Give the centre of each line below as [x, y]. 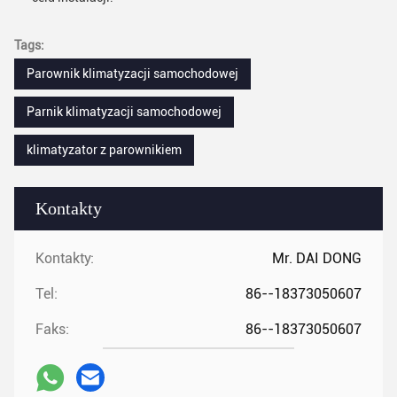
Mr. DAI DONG [317, 258]
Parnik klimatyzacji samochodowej [124, 112]
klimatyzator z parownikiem [104, 150]
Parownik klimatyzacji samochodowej [132, 74]
